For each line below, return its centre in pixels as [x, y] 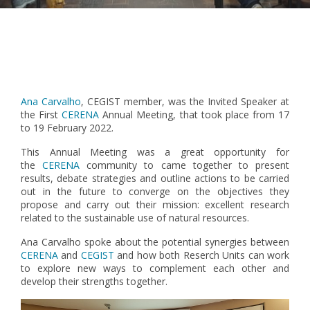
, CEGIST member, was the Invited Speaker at [185, 101]
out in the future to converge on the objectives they [155, 191]
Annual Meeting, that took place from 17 [194, 115]
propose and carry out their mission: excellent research [155, 204]
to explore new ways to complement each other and [155, 268]
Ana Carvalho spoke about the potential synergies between [155, 242]
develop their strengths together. [95, 281]
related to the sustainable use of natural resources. [135, 218]
